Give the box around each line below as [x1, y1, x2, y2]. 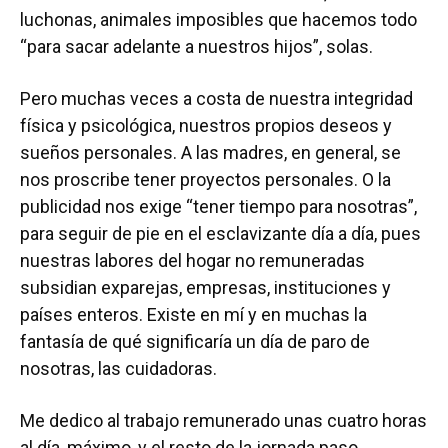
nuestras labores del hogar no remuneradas [20, 250, 365, 271]
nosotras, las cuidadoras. [20, 358, 225, 379]
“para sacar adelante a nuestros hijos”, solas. [20, 36, 381, 57]
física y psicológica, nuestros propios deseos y [20, 115, 392, 136]
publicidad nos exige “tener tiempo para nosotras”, [20, 196, 417, 217]
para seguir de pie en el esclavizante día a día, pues [20, 223, 421, 244]
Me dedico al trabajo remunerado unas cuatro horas [20, 410, 427, 431]
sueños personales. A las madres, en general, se [20, 142, 401, 163]
